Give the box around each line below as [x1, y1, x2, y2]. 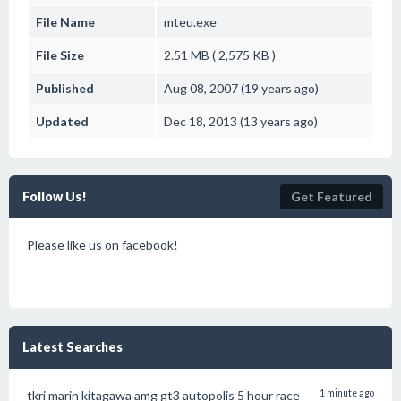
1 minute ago [320, 388, 374, 398]
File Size [36, 47, 84, 63]
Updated [36, 114, 89, 129]
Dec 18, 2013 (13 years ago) [164, 114, 318, 129]
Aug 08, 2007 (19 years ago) [164, 81, 319, 96]
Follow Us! [22, 189, 87, 204]
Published [36, 81, 94, 96]
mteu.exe [164, 14, 217, 30]
